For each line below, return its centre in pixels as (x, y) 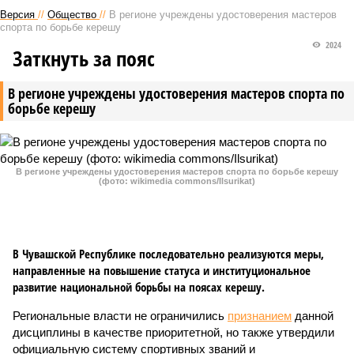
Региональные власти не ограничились (120, 316)
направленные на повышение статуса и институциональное (162, 270)
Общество (72, 15)
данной (313, 316)
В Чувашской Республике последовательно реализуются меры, (168, 254)
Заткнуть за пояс (84, 58)
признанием (260, 316)
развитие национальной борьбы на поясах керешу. (139, 287)
